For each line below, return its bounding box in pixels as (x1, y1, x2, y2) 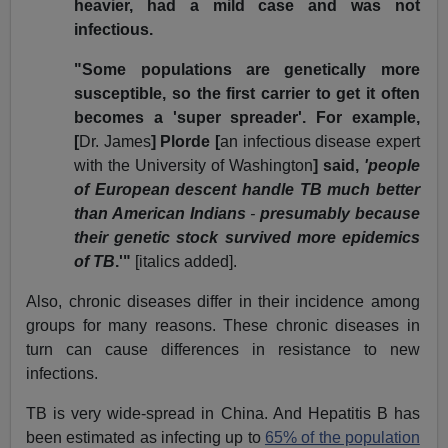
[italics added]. (135, 253, 238, 271)
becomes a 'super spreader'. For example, (74, 109, 420, 127)
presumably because (260, 205, 420, 223)
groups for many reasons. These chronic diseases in (26, 317, 420, 335)
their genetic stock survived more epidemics (74, 229, 420, 247)
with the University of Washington (74, 157, 313, 175)
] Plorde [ (150, 133, 221, 151)
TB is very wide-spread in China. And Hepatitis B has (26, 405, 420, 423)
